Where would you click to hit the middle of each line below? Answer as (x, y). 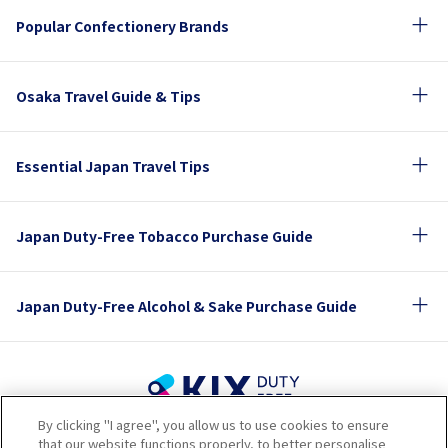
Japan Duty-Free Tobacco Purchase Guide (164, 236)
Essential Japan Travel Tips (113, 166)
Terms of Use (105, 434)
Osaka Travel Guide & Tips (108, 96)
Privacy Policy (221, 434)
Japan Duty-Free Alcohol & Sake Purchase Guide (186, 306)
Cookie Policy (340, 434)
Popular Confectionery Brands (122, 26)
